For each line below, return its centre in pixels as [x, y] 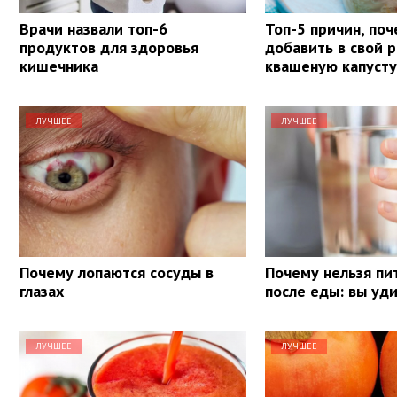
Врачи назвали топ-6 [93, 28]
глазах [42, 291]
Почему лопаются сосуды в [117, 272]
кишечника [59, 66]
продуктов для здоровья [109, 47]
